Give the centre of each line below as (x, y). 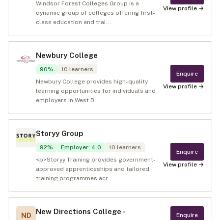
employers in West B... (68, 100)
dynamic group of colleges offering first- (96, 13)
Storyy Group (59, 133)
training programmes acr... (74, 178)
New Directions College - (80, 211)
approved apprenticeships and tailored (93, 169)
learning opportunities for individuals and (96, 91)
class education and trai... (73, 22)
